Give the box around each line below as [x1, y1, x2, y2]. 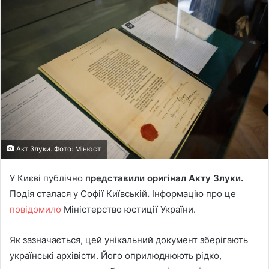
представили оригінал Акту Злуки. [85, 172, 243, 184]
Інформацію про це [152, 187, 236, 199]
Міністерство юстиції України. [64, 203, 196, 215]
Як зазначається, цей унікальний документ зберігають [10, 234, 248, 246]
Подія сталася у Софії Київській [10, 187, 147, 199]
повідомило [10, 203, 64, 215]
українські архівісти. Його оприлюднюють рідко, [10, 249, 222, 261]
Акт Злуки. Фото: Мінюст [14, 144, 101, 153]
